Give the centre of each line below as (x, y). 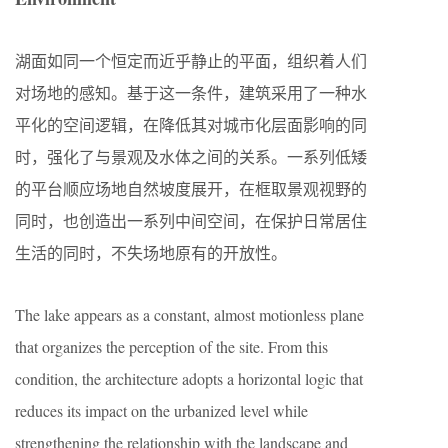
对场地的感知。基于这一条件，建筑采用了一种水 (191, 92)
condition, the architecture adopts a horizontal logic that (189, 378)
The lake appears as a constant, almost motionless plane (189, 314)
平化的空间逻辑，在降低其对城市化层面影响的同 (191, 124)
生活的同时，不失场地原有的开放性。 (151, 252)
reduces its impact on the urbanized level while (161, 410)
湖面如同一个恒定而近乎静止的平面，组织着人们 (191, 60)
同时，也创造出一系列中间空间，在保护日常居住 (191, 220)
